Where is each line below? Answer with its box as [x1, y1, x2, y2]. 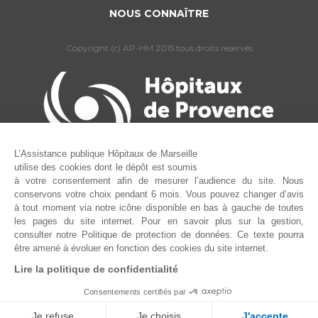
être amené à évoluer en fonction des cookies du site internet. [14, 242, 268, 253]
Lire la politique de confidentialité [14, 263, 178, 275]
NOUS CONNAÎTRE [109, 7, 209, 21]
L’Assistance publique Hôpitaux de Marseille [14, 148, 197, 159]
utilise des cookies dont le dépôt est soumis [14, 161, 197, 172]
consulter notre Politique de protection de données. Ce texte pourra [14, 229, 304, 240]
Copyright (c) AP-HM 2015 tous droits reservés [65, 43, 253, 54]
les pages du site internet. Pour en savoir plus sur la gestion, [14, 215, 304, 226]
